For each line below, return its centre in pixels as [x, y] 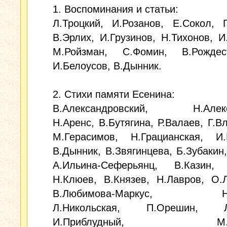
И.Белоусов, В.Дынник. [107, 66]
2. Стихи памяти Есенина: [114, 94]
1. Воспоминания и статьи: [116, 9]
